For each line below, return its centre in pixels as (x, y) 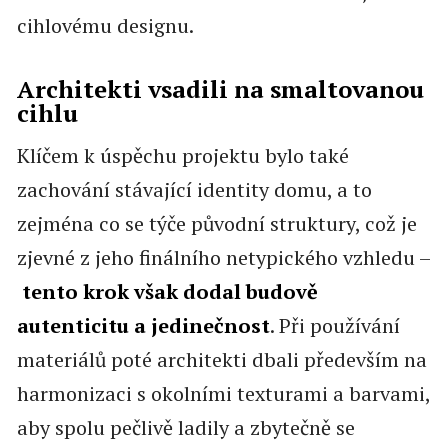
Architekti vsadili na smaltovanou (220, 89)
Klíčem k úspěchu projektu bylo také (182, 156)
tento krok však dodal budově (169, 292)
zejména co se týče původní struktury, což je (216, 224)
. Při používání (334, 326)
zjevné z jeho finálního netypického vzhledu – (223, 258)
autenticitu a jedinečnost (143, 326)
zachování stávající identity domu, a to (194, 190)
